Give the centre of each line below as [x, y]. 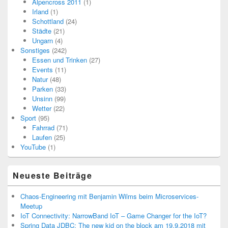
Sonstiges [35, 50]
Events [42, 69]
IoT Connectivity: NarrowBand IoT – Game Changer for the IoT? [113, 216]
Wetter [41, 108]
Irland [40, 11]
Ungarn [42, 40]
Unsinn [42, 98]
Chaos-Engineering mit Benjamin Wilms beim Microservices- [109, 196]
